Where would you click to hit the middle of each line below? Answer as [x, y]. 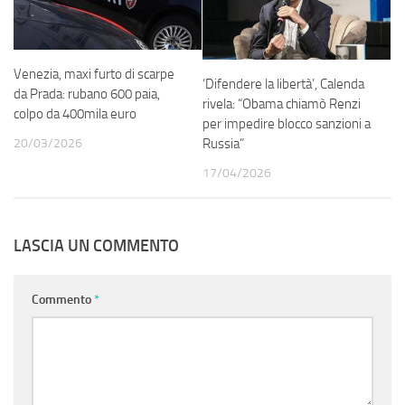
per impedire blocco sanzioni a [287, 123]
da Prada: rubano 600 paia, [87, 94]
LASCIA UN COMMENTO [96, 246]
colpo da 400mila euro [75, 114]
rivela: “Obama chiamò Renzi [282, 104]
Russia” [223, 143]
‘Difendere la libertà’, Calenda [283, 84]
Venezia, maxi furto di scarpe [94, 75]
